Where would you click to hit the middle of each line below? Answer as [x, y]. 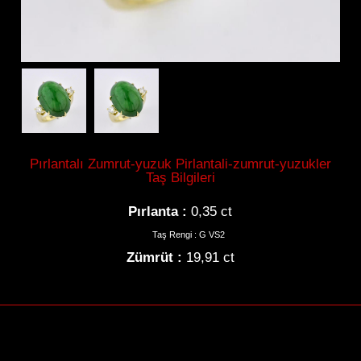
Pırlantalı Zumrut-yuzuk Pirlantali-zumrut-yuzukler [180, 164]
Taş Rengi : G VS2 [188, 235]
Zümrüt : [154, 257]
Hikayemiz [121, 332]
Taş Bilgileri [180, 178]
